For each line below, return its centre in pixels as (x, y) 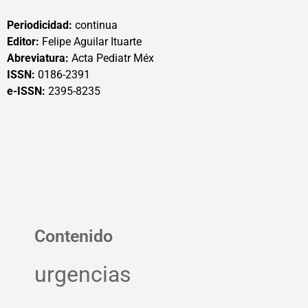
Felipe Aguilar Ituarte (90, 42)
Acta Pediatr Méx (111, 58)
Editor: (23, 42)
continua (95, 25)
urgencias (83, 275)
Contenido (74, 236)
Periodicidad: (40, 25)
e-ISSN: (27, 91)
